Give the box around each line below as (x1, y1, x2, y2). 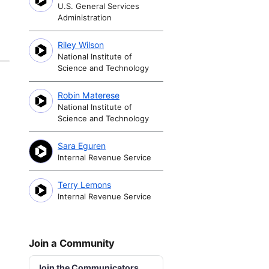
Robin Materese (58, 89, 119, 100)
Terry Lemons (58, 179, 111, 190)
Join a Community (29, 237, 115, 249)
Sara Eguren (58, 140, 106, 151)
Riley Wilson (58, 39, 104, 50)
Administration (58, 12, 112, 22)
